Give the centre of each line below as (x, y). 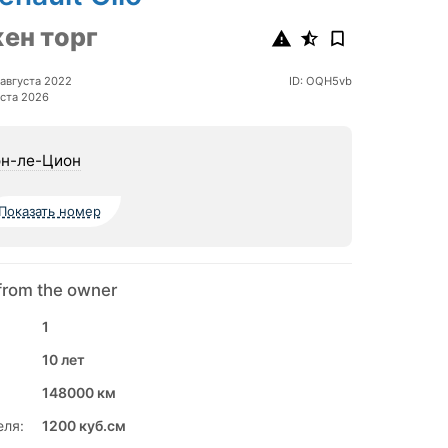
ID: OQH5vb (320, 81)
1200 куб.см (83, 426)
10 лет (63, 360)
